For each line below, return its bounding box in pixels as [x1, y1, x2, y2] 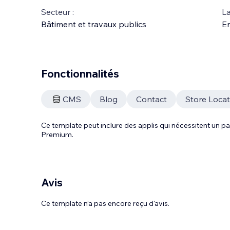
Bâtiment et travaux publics [41, 19, 146, 29]
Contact [136, 94, 167, 104]
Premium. [41, 130, 73, 139]
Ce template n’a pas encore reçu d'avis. [41, 199, 169, 208]
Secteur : [41, 7, 74, 17]
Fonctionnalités [41, 67, 119, 80]
